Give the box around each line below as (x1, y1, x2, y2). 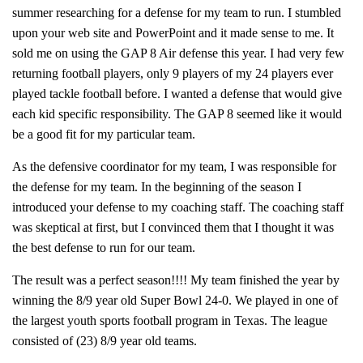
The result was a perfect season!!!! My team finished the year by (12, 273, 340, 287)
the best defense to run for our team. (12, 241, 195, 254)
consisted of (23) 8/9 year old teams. (12, 334, 197, 348)
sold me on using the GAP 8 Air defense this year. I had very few (12, 46, 344, 60)
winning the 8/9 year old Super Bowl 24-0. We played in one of (12, 293, 338, 307)
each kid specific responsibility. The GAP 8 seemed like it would (12, 107, 342, 121)
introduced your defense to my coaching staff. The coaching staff (12, 200, 344, 214)
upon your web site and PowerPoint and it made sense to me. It (12, 26, 334, 40)
